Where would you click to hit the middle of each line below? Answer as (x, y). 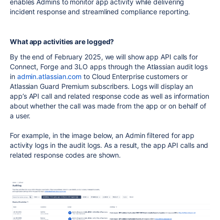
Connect (23, 66)
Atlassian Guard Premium (50, 86)
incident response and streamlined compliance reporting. (100, 12)
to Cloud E (99, 76)
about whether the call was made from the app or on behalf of (108, 106)
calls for (185, 56)
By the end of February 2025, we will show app (85, 56)
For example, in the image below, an (68, 135)
